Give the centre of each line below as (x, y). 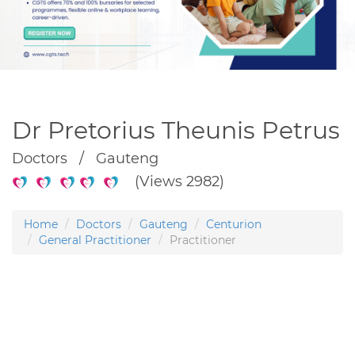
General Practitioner (95, 240)
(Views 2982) (172, 181)
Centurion (234, 224)
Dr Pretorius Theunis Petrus (176, 130)
